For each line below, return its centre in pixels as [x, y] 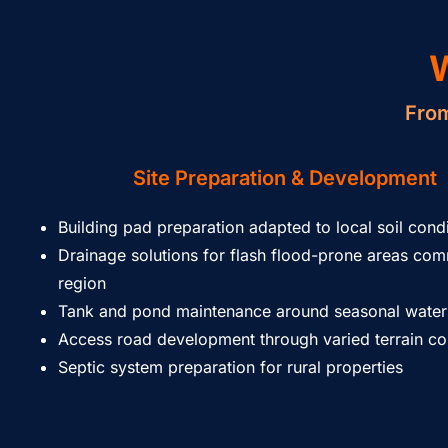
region [82, 283]
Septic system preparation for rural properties [230, 367]
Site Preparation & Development [285, 178]
